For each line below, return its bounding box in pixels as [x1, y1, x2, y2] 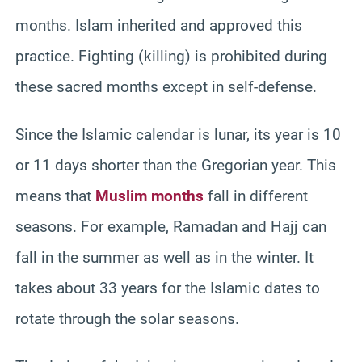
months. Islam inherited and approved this [15, 15, 302, 35]
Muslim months [95, 186, 204, 205]
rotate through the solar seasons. [15, 309, 239, 328]
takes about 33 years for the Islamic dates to [15, 278, 320, 297]
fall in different [204, 186, 308, 205]
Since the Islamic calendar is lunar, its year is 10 [15, 124, 341, 144]
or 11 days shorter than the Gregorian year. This [15, 155, 336, 175]
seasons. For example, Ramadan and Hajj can [15, 217, 326, 236]
